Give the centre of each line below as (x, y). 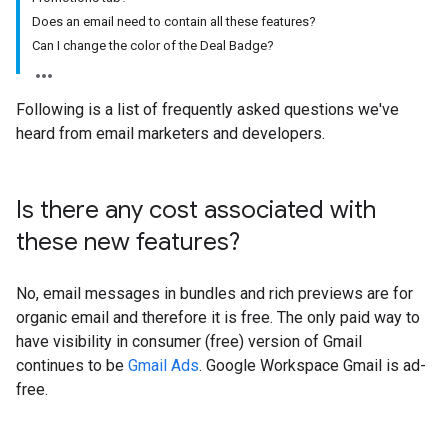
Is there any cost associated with (196, 210)
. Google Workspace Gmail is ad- (312, 365)
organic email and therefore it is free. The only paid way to (218, 317)
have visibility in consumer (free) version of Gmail (189, 341)
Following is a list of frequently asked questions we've (207, 109)
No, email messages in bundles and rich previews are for (214, 293)
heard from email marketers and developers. (170, 133)
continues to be (72, 365)
